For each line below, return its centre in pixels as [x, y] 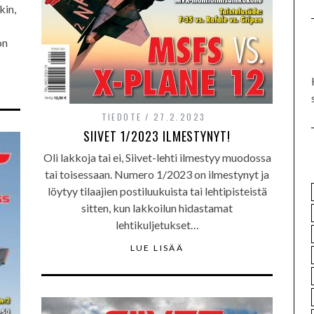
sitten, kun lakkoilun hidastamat [157, 208]
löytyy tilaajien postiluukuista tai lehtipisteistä [157, 191]
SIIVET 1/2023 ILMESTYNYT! [157, 136]
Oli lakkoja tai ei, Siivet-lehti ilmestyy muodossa [157, 157]
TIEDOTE [122, 117]
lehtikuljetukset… [157, 225]
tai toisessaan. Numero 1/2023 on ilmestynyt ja [157, 174]
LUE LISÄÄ [157, 248]
